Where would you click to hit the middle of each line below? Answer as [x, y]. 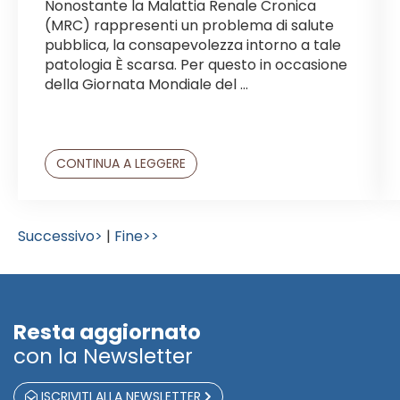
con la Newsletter [103, 356]
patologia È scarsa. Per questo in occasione [196, 64]
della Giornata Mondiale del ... [146, 84]
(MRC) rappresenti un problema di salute [189, 25]
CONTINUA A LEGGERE [121, 163]
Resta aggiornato [107, 332]
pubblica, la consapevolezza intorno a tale [193, 45]
